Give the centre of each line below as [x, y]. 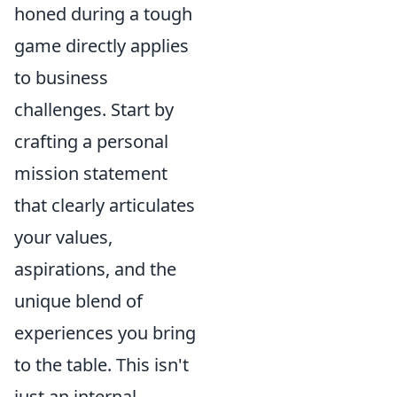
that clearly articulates [105, 205]
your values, [63, 237]
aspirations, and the [95, 269]
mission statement [91, 173]
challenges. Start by [94, 109]
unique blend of [78, 300]
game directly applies [101, 45]
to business [61, 77]
